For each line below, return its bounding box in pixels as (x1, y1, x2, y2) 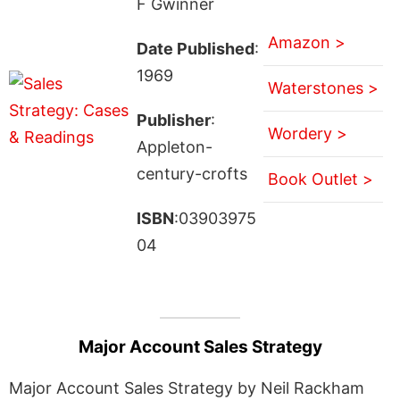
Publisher (136, 110, 211, 129)
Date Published (136, 38, 254, 58)
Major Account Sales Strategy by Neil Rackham (9, 378, 364, 397)
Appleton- (136, 137, 212, 156)
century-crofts (136, 163, 247, 183)
